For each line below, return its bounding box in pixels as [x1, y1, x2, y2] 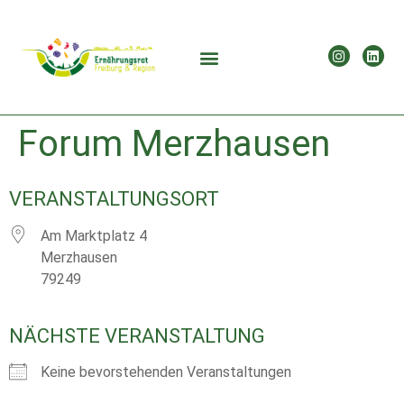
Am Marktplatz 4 [41, 227, 147, 244]
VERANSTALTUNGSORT [9, 188, 219, 210]
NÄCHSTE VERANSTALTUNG [9, 325, 265, 347]
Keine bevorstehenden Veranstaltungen [41, 363, 291, 381]
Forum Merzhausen [18, 123, 330, 165]
